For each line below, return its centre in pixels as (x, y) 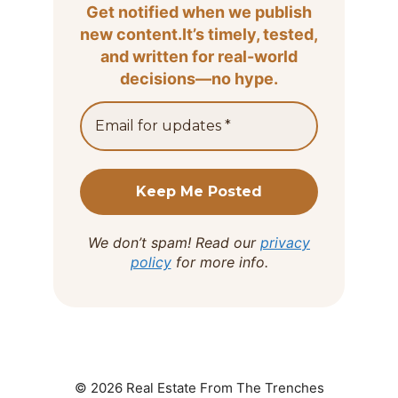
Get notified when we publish (199, 12)
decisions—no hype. (199, 79)
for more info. (219, 262)
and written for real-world (199, 57)
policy (151, 262)
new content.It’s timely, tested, (199, 35)
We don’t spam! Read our (174, 242)
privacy (285, 242)
